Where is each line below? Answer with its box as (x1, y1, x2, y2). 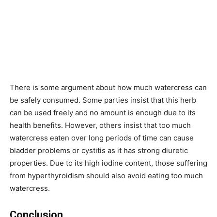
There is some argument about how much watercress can (10, 83, 207, 92)
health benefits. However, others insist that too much (10, 121, 191, 130)
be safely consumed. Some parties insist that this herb (10, 95, 196, 105)
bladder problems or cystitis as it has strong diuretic (10, 146, 188, 155)
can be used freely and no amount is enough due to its (10, 108, 196, 117)
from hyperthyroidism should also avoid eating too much (10, 171, 203, 180)
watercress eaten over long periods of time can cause (10, 133, 194, 142)
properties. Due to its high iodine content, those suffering (10, 158, 207, 168)
